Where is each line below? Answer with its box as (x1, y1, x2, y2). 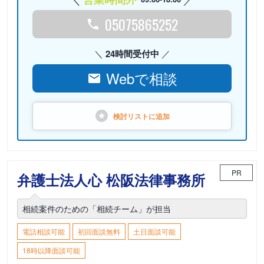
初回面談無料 (78, 226, 120, 236)
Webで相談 (105, 68, 177, 88)
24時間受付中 (105, 47, 159, 60)
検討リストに (113, 111, 156, 121)
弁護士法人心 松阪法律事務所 (17, 170, 205, 190)
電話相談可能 (22, 226, 65, 236)
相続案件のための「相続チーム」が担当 (22, 203, 171, 214)
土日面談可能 (133, 226, 176, 236)
